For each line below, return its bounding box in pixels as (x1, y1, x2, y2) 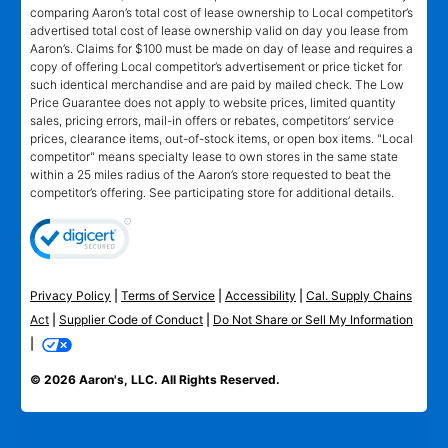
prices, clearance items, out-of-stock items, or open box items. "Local (30, 131, 413, 147)
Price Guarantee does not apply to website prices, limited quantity (30, 95, 396, 111)
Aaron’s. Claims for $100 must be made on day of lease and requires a (30, 41, 413, 57)
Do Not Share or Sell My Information (213, 312, 413, 328)
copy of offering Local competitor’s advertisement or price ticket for (30, 59, 402, 75)
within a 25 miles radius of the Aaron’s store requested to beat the (30, 167, 391, 183)
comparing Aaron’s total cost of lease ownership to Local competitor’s (30, 5, 413, 21)
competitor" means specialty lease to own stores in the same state (30, 149, 398, 165)
